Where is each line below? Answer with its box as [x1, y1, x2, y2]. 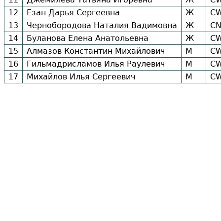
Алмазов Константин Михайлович [27, 46, 165, 56]
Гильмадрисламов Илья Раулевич [27, 59, 165, 69]
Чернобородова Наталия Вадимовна [27, 21, 177, 31]
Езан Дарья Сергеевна [27, 8, 120, 18]
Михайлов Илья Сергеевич [27, 72, 135, 82]
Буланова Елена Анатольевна [27, 34, 148, 43]
